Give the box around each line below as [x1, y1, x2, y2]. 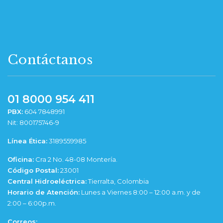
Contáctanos [7, 52, 93, 68]
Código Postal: [7, 166, 59, 175]
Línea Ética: [7, 137, 47, 145]
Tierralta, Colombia [87, 177, 149, 186]
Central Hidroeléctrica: [7, 177, 87, 186]
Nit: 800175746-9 [7, 118, 59, 127]
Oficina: [7, 155, 34, 164]
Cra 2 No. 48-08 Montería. [34, 155, 117, 164]
